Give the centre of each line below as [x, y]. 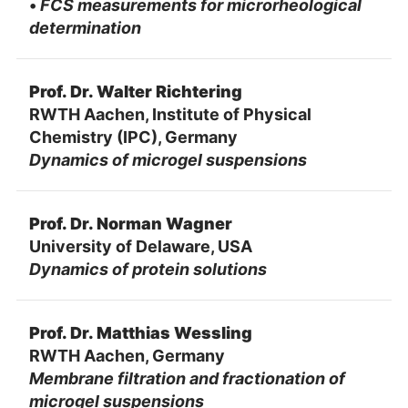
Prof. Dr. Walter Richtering [135, 91]
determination [85, 27]
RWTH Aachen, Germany [127, 355]
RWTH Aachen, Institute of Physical [170, 114]
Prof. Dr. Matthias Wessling [140, 332]
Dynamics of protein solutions [148, 269]
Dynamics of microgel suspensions [168, 159]
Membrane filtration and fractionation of [187, 378]
